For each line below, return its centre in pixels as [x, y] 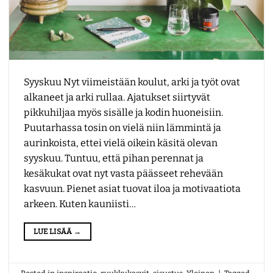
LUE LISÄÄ [54, 232]
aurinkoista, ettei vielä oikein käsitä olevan [121, 143]
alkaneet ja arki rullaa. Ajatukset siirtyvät [117, 97]
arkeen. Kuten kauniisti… [80, 204]
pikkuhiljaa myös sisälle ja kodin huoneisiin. [123, 113]
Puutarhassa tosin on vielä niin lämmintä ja [122, 128]
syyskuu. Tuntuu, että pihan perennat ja [114, 158]
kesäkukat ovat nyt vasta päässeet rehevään [123, 174]
